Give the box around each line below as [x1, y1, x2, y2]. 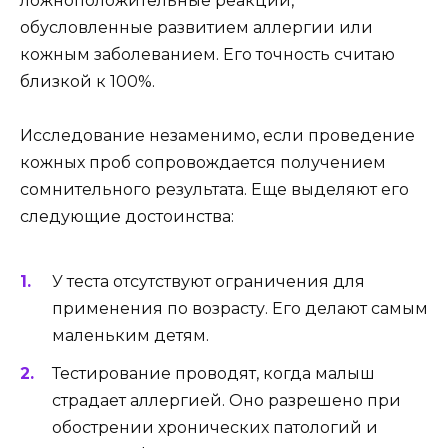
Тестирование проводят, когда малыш [52, 364, 375, 384]
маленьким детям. [52, 326, 209, 346]
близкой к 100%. [20, 71, 155, 91]
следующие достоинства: [20, 206, 234, 226]
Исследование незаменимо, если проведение [20, 125, 415, 145]
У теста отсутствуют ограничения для [52, 272, 365, 292]
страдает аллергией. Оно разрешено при [52, 391, 401, 411]
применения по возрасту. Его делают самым [52, 299, 428, 319]
